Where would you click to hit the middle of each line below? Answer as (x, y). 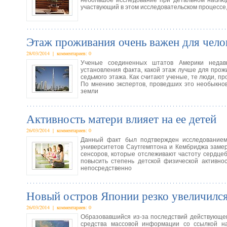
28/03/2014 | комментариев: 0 (59, 53)
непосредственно (106, 168)
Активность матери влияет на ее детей (121, 119)
